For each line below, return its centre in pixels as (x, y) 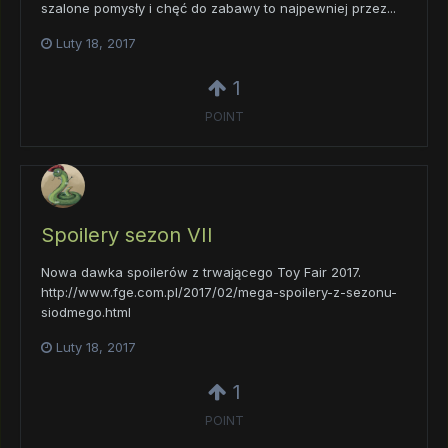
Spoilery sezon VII (127, 235)
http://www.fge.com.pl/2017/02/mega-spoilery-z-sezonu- (219, 292)
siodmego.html (86, 312)
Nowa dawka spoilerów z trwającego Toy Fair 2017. (201, 272)
